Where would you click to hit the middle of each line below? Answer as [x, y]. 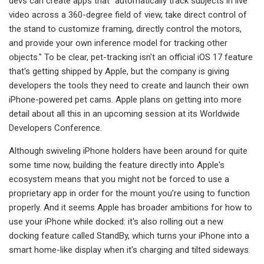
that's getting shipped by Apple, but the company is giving [119, 71]
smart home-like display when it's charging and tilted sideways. [130, 250]
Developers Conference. [55, 128]
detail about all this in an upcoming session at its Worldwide [124, 113]
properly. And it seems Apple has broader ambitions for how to [131, 207]
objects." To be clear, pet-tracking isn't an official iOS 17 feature [131, 57]
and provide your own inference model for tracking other [118, 43]
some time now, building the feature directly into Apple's [117, 165]
